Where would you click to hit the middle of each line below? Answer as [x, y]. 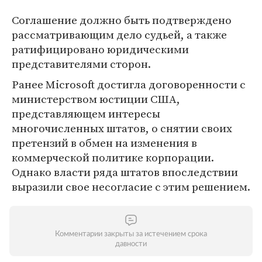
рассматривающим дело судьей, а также [119, 35]
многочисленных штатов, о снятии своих [122, 128]
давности [131, 244]
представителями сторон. [81, 64]
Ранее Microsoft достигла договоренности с [129, 84]
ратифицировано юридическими [100, 49]
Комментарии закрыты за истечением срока [131, 234]
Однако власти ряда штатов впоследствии [125, 172]
